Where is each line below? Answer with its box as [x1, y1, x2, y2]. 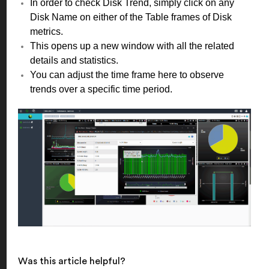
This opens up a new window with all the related [30, 41, 234, 51]
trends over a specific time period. [30, 84, 175, 94]
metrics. [30, 26, 65, 37]
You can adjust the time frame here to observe [30, 70, 224, 80]
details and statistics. [30, 55, 118, 65]
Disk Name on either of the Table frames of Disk [30, 12, 232, 22]
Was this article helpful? [18, 256, 125, 266]
